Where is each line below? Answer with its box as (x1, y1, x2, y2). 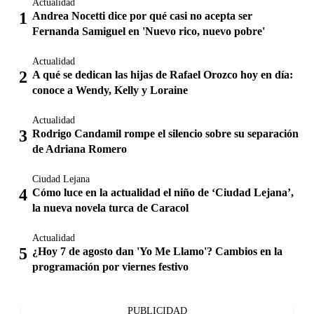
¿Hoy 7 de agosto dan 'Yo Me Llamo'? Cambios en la (32, 245, 282, 257)
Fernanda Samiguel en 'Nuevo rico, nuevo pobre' (32, 25, 265, 37)
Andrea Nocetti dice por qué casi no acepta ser (32, 10, 252, 22)
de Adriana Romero (32, 143, 127, 155)
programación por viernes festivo (32, 261, 189, 273)
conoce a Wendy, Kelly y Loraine (32, 84, 188, 96)
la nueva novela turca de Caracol (32, 202, 189, 214)
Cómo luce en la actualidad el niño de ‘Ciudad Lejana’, (32, 186, 294, 198)
